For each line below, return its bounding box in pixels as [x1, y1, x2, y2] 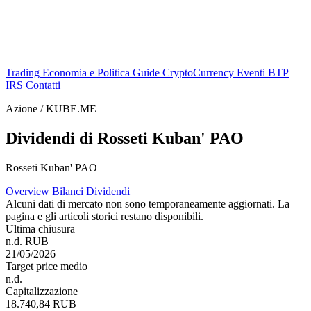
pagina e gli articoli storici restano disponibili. [6, 210, 203, 222]
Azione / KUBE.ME [6, 103, 96, 115]
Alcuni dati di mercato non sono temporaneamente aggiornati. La [6, 197, 289, 210]
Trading [6, 67, 42, 78]
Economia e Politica [42, 67, 133, 78]
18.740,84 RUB [6, 297, 76, 310]
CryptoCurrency [162, 67, 237, 78]
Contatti [26, 79, 60, 91]
